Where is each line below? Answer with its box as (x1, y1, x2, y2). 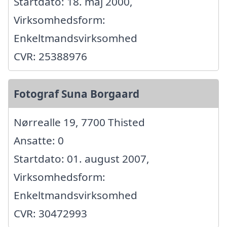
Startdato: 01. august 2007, (14, 152, 149, 166)
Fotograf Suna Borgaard (14, 87, 139, 101)
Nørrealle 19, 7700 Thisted (14, 115, 145, 130)
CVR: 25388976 (14, 49, 87, 64)
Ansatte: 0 (14, 133, 64, 148)
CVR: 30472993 (14, 206, 87, 221)
